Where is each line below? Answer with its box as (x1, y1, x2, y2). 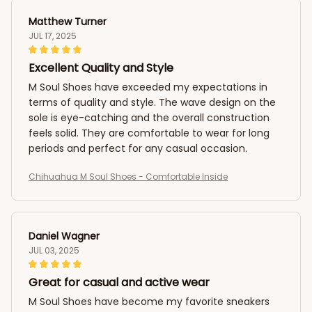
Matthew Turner (29, 14, 107, 29)
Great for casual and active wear (29, 274, 210, 290)
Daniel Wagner (29, 228, 100, 243)
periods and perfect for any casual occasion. (29, 141, 247, 155)
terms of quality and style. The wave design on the (29, 95, 276, 109)
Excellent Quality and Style (29, 59, 173, 76)
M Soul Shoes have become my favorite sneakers (29, 294, 270, 309)
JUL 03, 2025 (29, 244, 79, 256)
